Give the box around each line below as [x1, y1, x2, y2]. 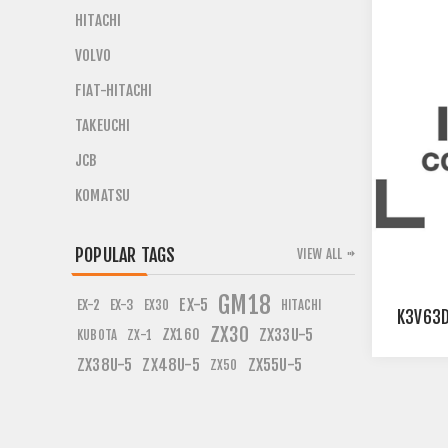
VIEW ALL [296, 246, 343, 262]
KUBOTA [77, 327, 118, 343]
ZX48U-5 [142, 355, 200, 375]
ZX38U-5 [77, 355, 133, 375]
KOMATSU [75, 186, 131, 205]
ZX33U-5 [258, 325, 314, 345]
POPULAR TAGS [75, 244, 176, 266]
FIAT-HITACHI [75, 81, 153, 100]
